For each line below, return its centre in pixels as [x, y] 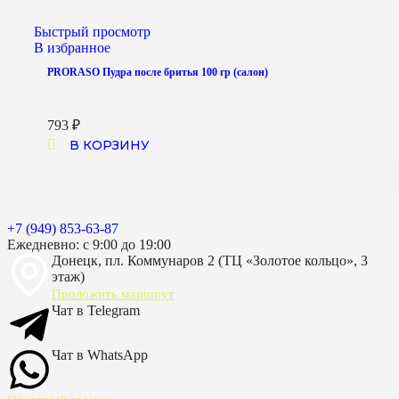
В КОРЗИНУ [110, 146]
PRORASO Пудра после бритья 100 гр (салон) [158, 73]
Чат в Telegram [96, 311]
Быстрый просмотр [92, 32]
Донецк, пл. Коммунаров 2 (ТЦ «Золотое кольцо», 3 [210, 261]
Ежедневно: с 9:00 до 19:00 [89, 245]
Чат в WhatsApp [100, 355]
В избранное [72, 48]
